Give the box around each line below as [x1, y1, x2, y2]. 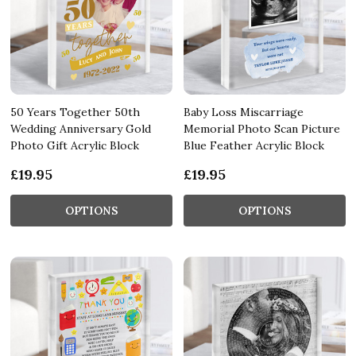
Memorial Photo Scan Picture [184, 121, 340, 136]
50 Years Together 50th [10, 104, 140, 119]
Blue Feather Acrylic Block [184, 137, 324, 153]
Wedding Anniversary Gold [10, 121, 151, 136]
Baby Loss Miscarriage [184, 104, 304, 119]
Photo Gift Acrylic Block [10, 137, 139, 153]
